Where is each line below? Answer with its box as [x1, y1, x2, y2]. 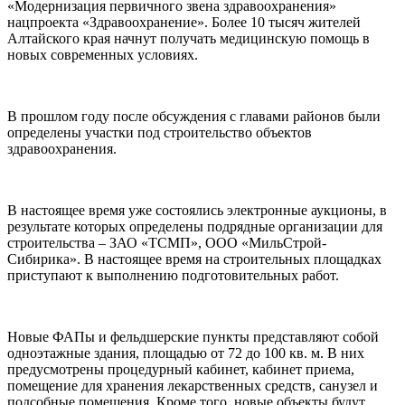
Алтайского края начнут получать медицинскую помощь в [7, 30, 370, 46]
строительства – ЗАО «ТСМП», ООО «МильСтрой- [7, 234, 326, 250]
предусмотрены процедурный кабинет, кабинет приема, [7, 361, 354, 377]
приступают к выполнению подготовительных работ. [7, 267, 339, 283]
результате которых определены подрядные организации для [7, 218, 382, 234]
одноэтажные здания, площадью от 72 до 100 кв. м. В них [7, 344, 364, 361]
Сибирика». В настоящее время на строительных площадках [7, 250, 381, 267]
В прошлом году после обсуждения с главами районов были [7, 108, 381, 124]
